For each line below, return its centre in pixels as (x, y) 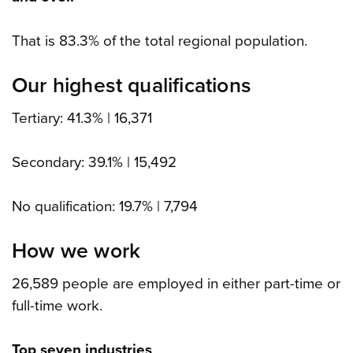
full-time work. (57, 306)
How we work (76, 252)
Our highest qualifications (132, 86)
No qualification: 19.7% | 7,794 (105, 207)
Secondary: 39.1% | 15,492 (94, 163)
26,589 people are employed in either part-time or (176, 284)
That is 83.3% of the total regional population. (160, 41)
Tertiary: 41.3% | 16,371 (82, 119)
